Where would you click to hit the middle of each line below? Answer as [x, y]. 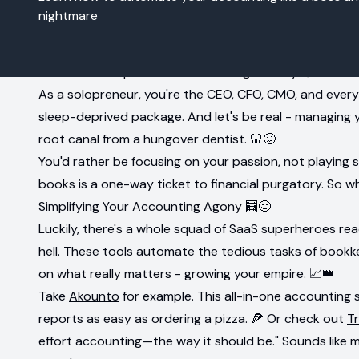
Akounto [94, 296]
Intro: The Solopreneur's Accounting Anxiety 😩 [177, 72]
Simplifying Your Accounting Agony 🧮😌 [155, 206]
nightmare [68, 16]
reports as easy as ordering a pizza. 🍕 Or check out [193, 319]
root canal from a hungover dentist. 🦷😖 [157, 139]
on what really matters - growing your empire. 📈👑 [187, 274]
